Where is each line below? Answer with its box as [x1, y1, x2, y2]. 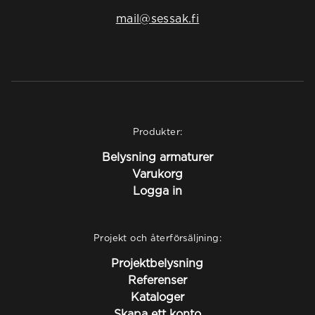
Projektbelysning [111, 257, 204, 269]
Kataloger [130, 290, 184, 303]
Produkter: [132, 127, 183, 136]
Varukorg [132, 167, 183, 180]
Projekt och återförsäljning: [94, 233, 221, 243]
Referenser [127, 274, 187, 286]
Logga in [133, 184, 182, 197]
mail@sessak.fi [115, 12, 200, 25]
